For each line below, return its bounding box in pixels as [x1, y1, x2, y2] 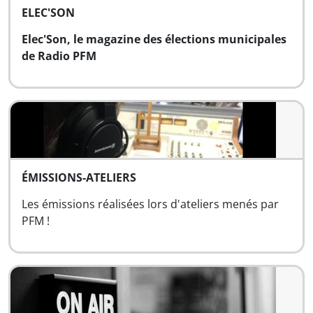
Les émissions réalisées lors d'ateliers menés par [22, 196, 279, 212]
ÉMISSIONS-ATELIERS [22, 170, 136, 185]
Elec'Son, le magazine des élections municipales [22, 31, 286, 47]
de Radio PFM [22, 48, 96, 64]
